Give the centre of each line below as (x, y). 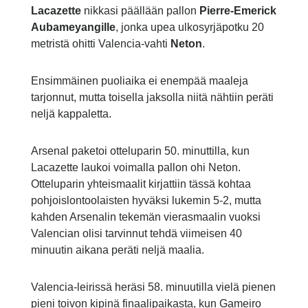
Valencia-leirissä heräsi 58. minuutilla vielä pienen (153, 287)
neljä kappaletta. (71, 114)
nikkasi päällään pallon (140, 11)
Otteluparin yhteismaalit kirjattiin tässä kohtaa (141, 184)
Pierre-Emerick (238, 11)
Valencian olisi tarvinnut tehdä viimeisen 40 (136, 234)
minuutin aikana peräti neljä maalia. (117, 250)
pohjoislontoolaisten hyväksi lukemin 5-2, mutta (146, 201)
